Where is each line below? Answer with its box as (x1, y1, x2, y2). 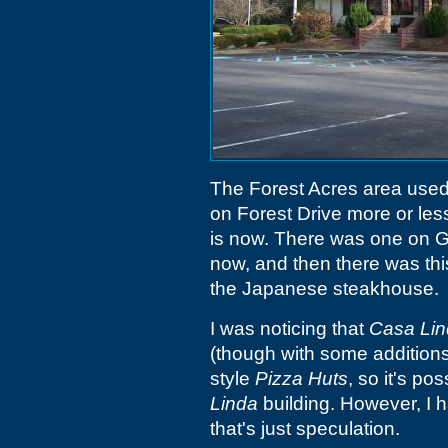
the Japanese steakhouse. (210, 278, 439, 299)
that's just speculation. (210, 418, 400, 439)
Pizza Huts (255, 368, 348, 389)
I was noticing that (210, 318, 369, 339)
